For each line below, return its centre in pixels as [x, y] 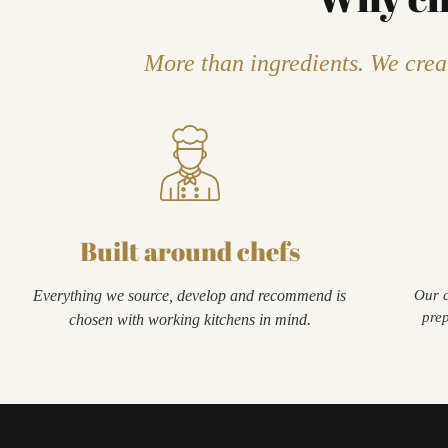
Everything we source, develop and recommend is [190, 295]
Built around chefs [189, 251]
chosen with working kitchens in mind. [189, 319]
